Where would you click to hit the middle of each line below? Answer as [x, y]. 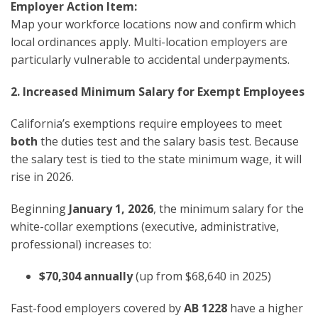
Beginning [40, 208]
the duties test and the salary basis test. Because [168, 141]
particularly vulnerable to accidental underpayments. [150, 59]
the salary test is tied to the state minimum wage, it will [156, 159]
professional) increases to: [81, 244]
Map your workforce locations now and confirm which [153, 24]
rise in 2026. [42, 176]
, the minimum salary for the [229, 208]
